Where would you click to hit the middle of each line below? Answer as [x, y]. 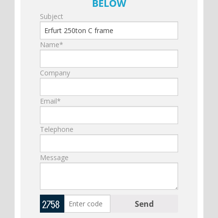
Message [54, 158]
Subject [52, 17]
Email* [50, 101]
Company [55, 73]
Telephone [57, 129]
